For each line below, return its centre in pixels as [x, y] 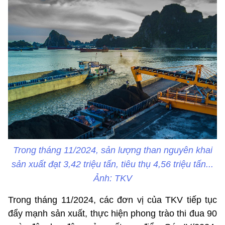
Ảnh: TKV [113, 179]
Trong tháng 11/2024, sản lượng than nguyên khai [113, 150]
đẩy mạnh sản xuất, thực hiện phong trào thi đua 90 [113, 214]
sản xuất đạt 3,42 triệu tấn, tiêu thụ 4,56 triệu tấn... [113, 164]
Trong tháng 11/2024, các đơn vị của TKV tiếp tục [113, 200]
